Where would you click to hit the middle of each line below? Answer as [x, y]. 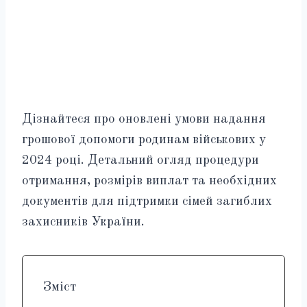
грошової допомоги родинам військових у [144, 140]
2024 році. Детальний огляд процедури [140, 160]
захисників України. [83, 222]
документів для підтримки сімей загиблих [147, 201]
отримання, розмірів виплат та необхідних [149, 181]
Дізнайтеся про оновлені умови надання [144, 119]
